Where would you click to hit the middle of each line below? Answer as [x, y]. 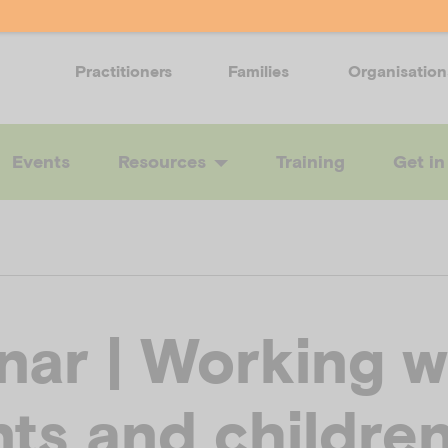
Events [41, 162]
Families [258, 70]
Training [310, 162]
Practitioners [123, 70]
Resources [162, 162]
